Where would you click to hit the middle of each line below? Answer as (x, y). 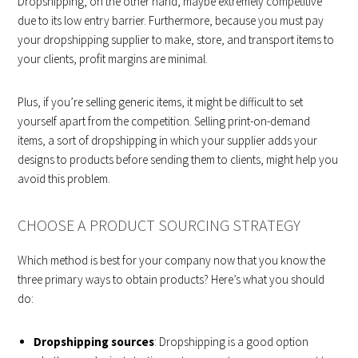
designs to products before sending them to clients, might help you (178, 159)
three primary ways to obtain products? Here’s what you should (171, 279)
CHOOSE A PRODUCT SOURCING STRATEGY (159, 225)
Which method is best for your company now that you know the (172, 260)
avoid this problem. (64, 178)
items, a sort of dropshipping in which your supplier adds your (168, 140)
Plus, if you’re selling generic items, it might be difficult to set (161, 101)
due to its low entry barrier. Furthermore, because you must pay (171, 20)
